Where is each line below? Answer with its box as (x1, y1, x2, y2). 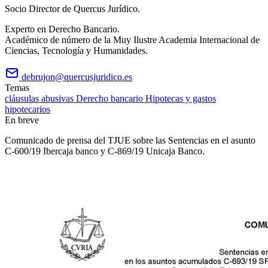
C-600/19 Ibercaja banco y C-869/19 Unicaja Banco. (5, 145, 205, 156)
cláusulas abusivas (5, 93, 76, 103)
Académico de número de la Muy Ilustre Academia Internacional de (5, 34, 260, 45)
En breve (5, 114, 39, 125)
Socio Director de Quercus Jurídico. (5, 3, 140, 14)
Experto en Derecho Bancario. (5, 23, 120, 34)
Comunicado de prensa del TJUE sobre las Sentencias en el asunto (5, 135, 255, 145)
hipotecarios (5, 103, 50, 114)
